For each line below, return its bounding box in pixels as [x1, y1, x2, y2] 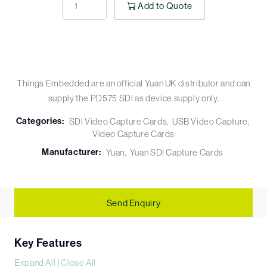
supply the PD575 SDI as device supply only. [48, 93, 219, 104]
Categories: [15, 116, 64, 127]
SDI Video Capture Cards [69, 116, 167, 127]
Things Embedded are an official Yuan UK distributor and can [17, 78, 250, 89]
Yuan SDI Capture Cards [129, 147, 223, 158]
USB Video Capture [172, 116, 248, 127]
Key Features [14, 237, 82, 250]
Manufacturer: [42, 147, 101, 158]
